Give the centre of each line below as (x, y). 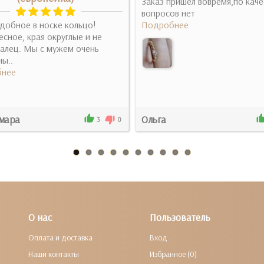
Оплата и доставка (61, 237)
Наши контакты (54, 254)
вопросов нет (168, 13)
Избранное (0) (173, 254)
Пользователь (180, 217)
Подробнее (165, 25)
